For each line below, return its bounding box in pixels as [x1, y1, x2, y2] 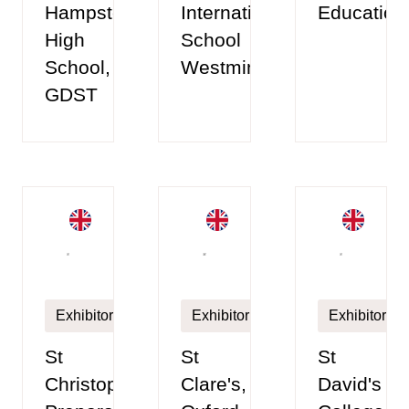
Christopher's [45, 373, 160, 395]
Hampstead [45, 2, 145, 24]
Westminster [181, 57, 291, 79]
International [181, 2, 290, 24]
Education [317, 2, 405, 24]
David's [317, 373, 382, 395]
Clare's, [181, 373, 247, 395]
